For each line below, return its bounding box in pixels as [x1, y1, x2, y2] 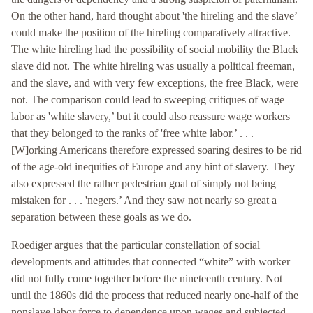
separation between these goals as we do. [11, 211, 191, 224]
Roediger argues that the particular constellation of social [11, 239, 260, 252]
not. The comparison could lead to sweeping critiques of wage [11, 94, 284, 106]
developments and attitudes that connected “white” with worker [11, 256, 290, 268]
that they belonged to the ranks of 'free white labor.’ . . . [11, 127, 254, 140]
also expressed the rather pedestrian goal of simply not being [11, 177, 276, 190]
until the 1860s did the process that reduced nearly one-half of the [11, 289, 298, 302]
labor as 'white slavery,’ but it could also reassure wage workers [11, 110, 290, 123]
